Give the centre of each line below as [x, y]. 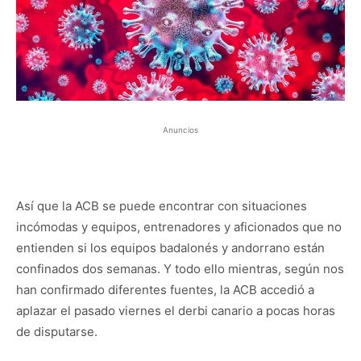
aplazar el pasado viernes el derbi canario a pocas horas [176, 310]
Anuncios [180, 129]
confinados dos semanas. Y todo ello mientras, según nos [180, 268]
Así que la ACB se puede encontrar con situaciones [162, 205]
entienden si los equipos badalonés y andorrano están [170, 247]
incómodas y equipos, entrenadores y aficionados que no [179, 226]
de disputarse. [57, 331]
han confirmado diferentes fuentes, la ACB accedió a [165, 289]
